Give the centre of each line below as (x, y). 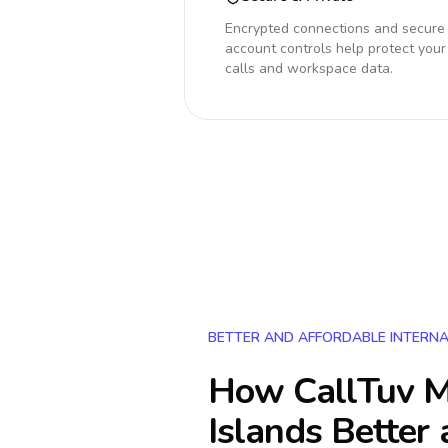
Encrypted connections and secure (335, 28)
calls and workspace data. (309, 68)
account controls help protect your (335, 48)
